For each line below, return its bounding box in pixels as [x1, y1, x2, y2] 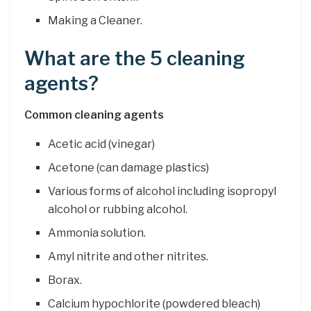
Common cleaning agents [24, 108, 164, 121]
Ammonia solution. [48, 226, 146, 239]
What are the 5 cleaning [24, 47, 245, 70]
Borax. [48, 273, 83, 287]
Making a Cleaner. [48, 13, 143, 27]
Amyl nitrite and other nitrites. [48, 249, 209, 263]
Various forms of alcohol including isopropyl [48, 184, 277, 198]
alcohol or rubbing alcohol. [48, 202, 188, 216]
